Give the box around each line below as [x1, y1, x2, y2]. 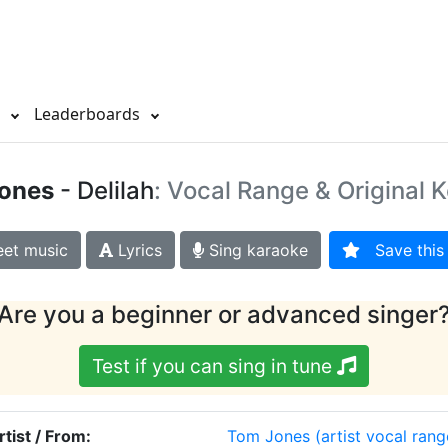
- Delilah [54, 176, 154, 206]
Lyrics [112, 240, 162, 261]
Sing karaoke [203, 240, 308, 261]
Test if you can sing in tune [92, 354, 337, 379]
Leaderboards [34, 103, 144, 126]
